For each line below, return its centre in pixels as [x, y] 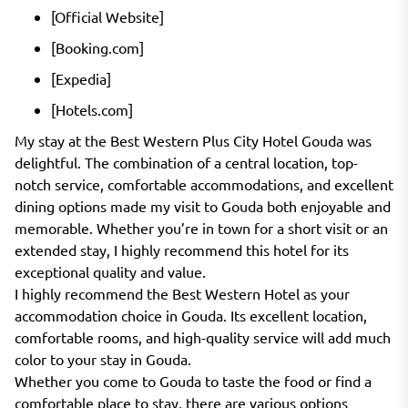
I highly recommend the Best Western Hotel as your [182, 293]
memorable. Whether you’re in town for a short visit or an [201, 227]
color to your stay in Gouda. [103, 358]
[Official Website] [107, 16]
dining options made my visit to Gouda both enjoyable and [203, 205]
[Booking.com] [97, 47]
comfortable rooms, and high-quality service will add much [203, 337]
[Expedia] [81, 78]
